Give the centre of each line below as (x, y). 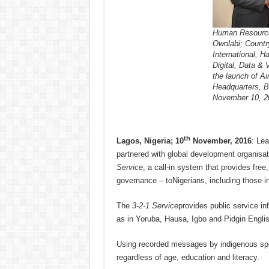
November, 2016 (221, 141)
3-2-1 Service (155, 206)
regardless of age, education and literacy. (188, 258)
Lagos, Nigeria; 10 (150, 141)
